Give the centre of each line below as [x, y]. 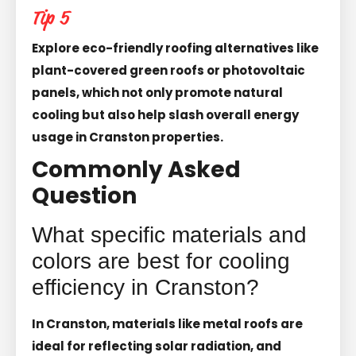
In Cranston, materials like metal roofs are [167, 323]
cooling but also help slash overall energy [165, 114]
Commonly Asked [136, 169]
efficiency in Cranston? [145, 287]
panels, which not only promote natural [157, 92]
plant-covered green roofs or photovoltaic [168, 70]
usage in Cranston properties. [128, 137]
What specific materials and [169, 234]
